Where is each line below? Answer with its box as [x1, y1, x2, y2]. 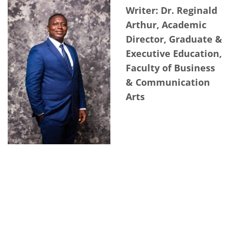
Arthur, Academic [126, 18, 206, 31]
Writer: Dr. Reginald [126, 4, 217, 17]
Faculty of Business [126, 62, 215, 74]
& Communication [126, 76, 210, 89]
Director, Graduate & [126, 33, 222, 46]
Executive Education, [126, 47, 222, 60]
